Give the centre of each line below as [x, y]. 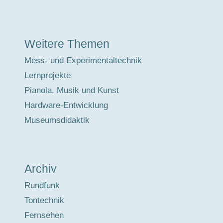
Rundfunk [42, 185]
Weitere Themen [67, 44]
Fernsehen [44, 215]
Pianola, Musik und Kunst [72, 90]
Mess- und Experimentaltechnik [83, 60]
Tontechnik [44, 200]
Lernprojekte [48, 75]
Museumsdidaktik [57, 120]
